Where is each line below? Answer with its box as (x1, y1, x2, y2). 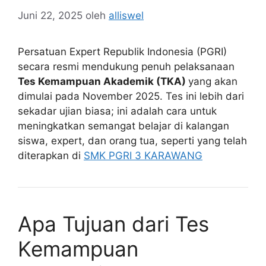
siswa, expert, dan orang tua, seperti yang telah (18, 134, 247, 147)
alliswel (109, 9, 144, 21)
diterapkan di (18, 149, 84, 161)
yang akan (188, 75, 237, 87)
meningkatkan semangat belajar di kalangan (18, 119, 229, 132)
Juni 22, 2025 (18, 9, 83, 21)
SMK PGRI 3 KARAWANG (84, 149, 202, 161)
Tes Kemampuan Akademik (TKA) (18, 75, 188, 87)
